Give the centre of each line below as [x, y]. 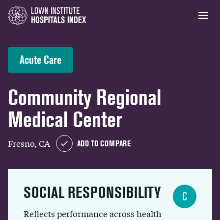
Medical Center [65, 120]
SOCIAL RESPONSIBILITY [92, 192]
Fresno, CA [29, 143]
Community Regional [84, 97]
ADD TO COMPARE [104, 143]
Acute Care [41, 60]
